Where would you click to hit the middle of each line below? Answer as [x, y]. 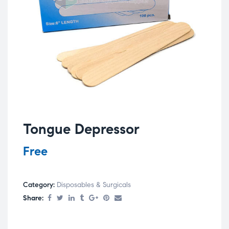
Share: [33, 198]
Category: [40, 185]
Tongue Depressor [81, 129]
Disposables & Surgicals [94, 185]
